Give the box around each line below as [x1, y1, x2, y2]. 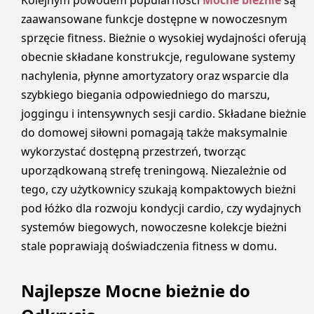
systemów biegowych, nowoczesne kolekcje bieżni [21, 219, 287, 235]
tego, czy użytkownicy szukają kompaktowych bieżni [21, 182, 296, 198]
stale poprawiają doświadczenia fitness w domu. [21, 238, 277, 254]
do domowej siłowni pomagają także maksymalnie [21, 125, 287, 141]
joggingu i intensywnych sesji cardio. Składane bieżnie [21, 106, 306, 122]
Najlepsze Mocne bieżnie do [21, 279, 250, 303]
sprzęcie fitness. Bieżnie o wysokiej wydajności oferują [21, 30, 306, 46]
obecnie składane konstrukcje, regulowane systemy [21, 49, 295, 65]
